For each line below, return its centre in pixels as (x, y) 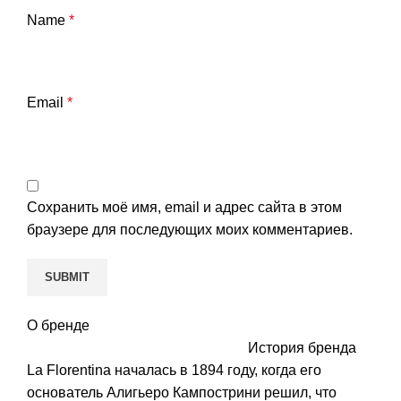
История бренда (302, 347)
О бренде (58, 325)
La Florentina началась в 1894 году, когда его (174, 370)
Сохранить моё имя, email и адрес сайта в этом (184, 207)
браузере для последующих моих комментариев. (190, 229)
